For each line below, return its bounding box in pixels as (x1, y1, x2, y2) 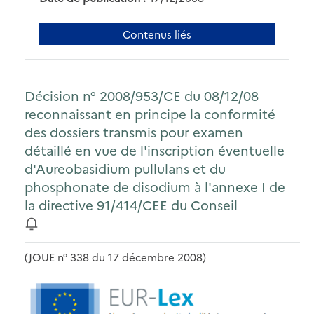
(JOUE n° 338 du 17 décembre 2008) (25, 249, 206, 264)
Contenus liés (123, 26, 191, 41)
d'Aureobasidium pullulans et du (25, 159, 226, 178)
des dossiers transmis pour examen (25, 123, 243, 142)
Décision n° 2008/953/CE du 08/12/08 (25, 86, 259, 105)
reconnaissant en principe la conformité (25, 104, 275, 123)
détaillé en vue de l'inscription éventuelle (25, 141, 285, 160)
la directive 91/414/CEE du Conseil (25, 196, 238, 214)
